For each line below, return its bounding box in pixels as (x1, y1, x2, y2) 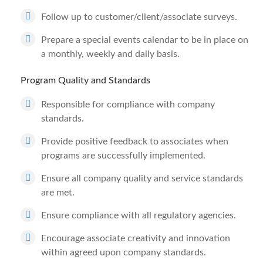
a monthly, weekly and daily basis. (41, 49, 180, 59)
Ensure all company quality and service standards (41, 174, 243, 183)
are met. (41, 188, 75, 197)
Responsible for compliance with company (41, 100, 215, 109)
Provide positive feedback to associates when (41, 137, 228, 146)
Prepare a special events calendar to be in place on (41, 35, 248, 45)
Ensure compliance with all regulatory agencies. (41, 211, 236, 220)
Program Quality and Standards (21, 76, 150, 85)
